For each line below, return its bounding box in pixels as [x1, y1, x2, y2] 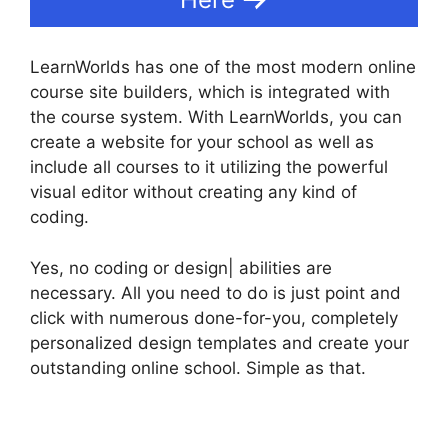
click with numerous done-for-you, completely [30, 307, 398, 328]
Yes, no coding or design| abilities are [30, 257, 332, 278]
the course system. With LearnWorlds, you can [30, 107, 402, 128]
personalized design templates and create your [30, 332, 409, 353]
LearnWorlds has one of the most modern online [30, 57, 416, 78]
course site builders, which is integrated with [30, 82, 390, 103]
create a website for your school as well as [30, 132, 374, 153]
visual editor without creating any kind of [30, 182, 357, 203]
